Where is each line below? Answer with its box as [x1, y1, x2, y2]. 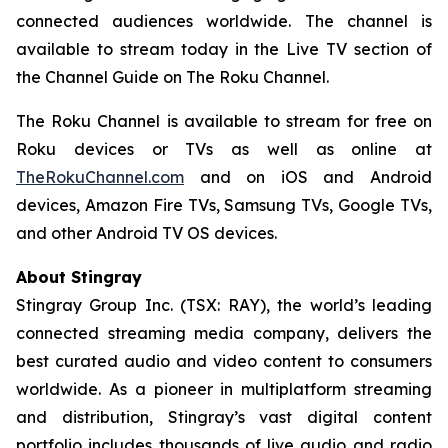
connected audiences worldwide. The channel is [16, 11, 432, 31]
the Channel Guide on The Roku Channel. [16, 67, 329, 87]
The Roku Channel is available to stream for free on [16, 111, 432, 131]
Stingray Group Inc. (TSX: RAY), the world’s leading [16, 295, 432, 315]
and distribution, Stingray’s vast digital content [16, 407, 432, 427]
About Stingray [16, 267, 142, 287]
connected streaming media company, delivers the [16, 323, 432, 343]
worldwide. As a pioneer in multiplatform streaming [16, 379, 432, 399]
